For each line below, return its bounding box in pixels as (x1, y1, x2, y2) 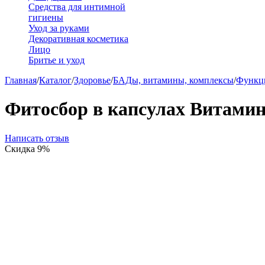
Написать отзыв (5, 132, 69, 143)
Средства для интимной (28, 2, 125, 12)
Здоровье (74, 75, 111, 85)
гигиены (28, 12, 63, 22)
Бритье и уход (28, 55, 85, 65)
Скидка (5, 143, 37, 154)
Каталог (39, 75, 72, 85)
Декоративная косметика (28, 34, 128, 44)
